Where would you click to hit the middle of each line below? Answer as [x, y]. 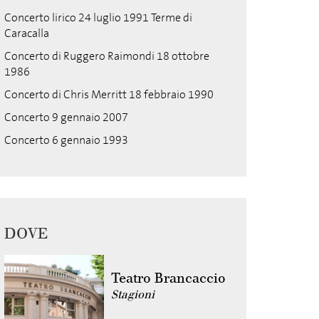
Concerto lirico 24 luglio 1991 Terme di [98, 17]
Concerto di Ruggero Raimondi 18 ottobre [107, 56]
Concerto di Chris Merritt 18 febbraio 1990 [109, 94]
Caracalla [27, 33]
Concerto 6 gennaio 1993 [66, 140]
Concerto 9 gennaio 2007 [66, 117]
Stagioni [133, 294]
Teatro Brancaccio [168, 278]
